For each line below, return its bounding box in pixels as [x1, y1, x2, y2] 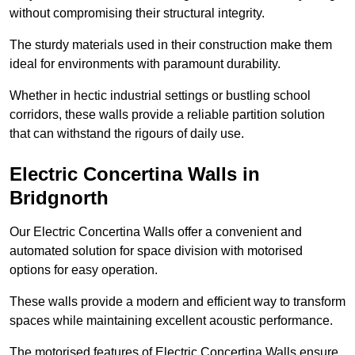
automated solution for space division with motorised [10, 244, 303, 258]
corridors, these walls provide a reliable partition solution [10, 108, 325, 122]
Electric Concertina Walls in [10, 163, 260, 185]
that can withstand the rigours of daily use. [10, 127, 244, 141]
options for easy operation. [10, 263, 158, 277]
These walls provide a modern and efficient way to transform [10, 295, 345, 309]
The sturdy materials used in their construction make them [10, 38, 332, 52]
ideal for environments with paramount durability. [10, 57, 284, 71]
